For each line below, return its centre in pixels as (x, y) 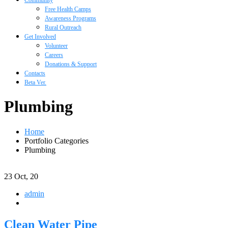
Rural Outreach (63, 27)
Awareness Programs (70, 18)
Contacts (35, 73)
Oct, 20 (26, 176)
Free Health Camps (68, 9)
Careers (54, 55)
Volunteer (56, 46)
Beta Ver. (35, 82)
